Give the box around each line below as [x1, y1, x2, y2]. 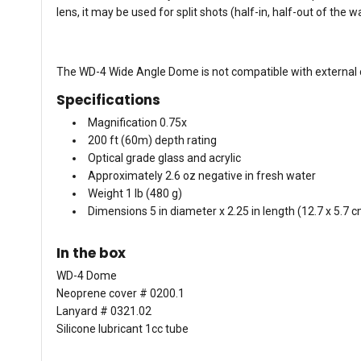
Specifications [56, 89, 160, 110]
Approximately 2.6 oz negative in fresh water [88, 168, 316, 182]
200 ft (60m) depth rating [88, 133, 217, 147]
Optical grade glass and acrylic [88, 151, 241, 164]
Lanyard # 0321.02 [56, 304, 151, 317]
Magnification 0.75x [88, 115, 187, 129]
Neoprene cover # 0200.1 [56, 286, 185, 300]
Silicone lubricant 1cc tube [56, 322, 189, 335]
